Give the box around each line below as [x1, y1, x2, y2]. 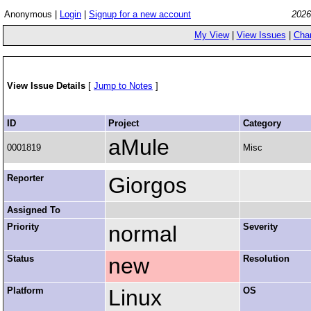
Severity [243, 221, 278, 232]
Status [7, 253, 34, 264]
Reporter [7, 173, 44, 183]
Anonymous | [4, 9, 60, 19]
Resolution [243, 253, 289, 264]
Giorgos [108, 173, 187, 198]
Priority [7, 221, 39, 232]
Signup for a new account [89, 9, 191, 19]
